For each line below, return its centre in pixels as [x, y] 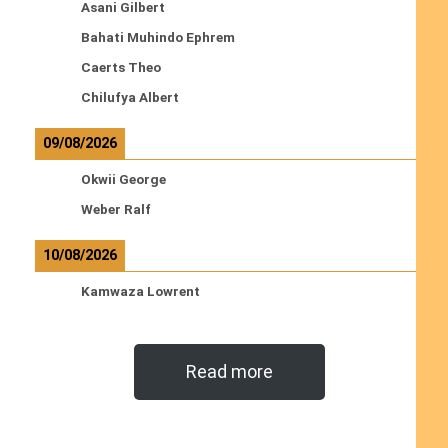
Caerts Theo [120, 67]
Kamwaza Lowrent [140, 291]
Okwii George [123, 179]
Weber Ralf [115, 209]
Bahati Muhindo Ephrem [157, 37]
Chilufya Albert [129, 97]
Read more [229, 371]
